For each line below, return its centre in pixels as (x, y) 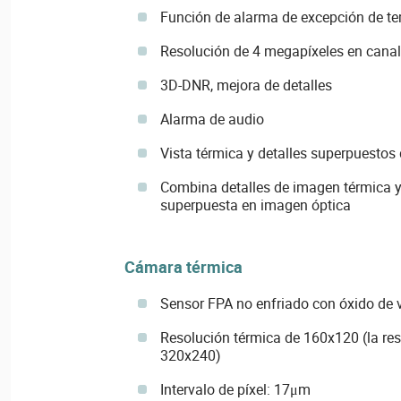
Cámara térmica (183, 267)
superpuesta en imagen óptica (255, 205)
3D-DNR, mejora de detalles (246, 85)
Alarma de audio (212, 119)
